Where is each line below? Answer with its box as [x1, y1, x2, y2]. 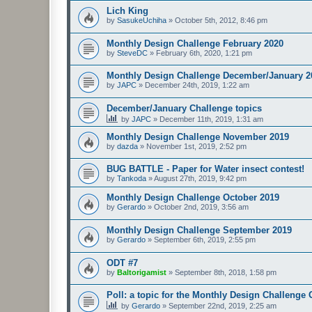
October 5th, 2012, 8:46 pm [175, 15, 267, 24]
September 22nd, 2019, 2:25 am [169, 302, 276, 311]
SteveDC [117, 48, 148, 57]
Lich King [107, 5, 148, 16]
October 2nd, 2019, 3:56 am [154, 203, 249, 212]
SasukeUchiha [117, 15, 166, 24]
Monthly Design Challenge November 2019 [107, 131, 289, 142]
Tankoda [117, 174, 146, 183]
